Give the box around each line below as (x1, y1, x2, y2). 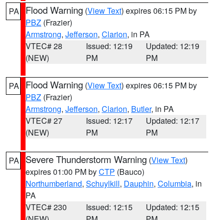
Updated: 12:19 (146, 40, 200, 52)
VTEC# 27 (26, 115, 62, 126)
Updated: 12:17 (146, 115, 200, 126)
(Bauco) (115, 166, 144, 177)
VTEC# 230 (26, 201, 67, 213)
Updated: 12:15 (146, 201, 200, 213)
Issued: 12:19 (85, 40, 133, 52)
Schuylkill (86, 178, 120, 189)
